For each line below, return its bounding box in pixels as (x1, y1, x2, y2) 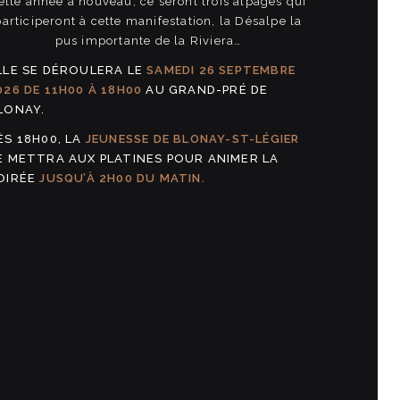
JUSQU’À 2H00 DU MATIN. (39, 171, 205, 185)
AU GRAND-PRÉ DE (142, 83, 269, 96)
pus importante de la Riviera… (54, 34, 242, 47)
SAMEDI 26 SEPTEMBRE (146, 63, 296, 77)
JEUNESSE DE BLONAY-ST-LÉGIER (85, 132, 300, 146)
